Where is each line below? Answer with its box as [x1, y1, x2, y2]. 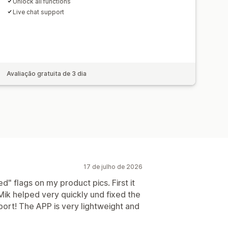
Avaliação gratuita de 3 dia [7, 69, 87, 77]
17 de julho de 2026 [83, 162, 142, 170]
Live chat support [13, 8, 65, 16]
